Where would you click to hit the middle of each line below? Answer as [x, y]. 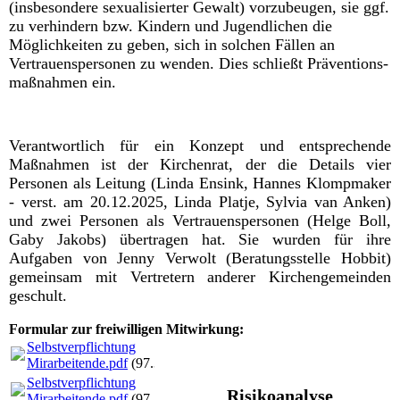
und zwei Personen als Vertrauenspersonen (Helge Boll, [200, 221]
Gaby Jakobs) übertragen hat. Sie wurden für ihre [200, 240]
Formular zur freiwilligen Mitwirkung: [126, 329]
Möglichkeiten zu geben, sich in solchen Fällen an [172, 45]
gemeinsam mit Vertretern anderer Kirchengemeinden [200, 277]
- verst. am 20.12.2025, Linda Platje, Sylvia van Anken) [200, 202]
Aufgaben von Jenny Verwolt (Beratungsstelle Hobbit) [200, 258]
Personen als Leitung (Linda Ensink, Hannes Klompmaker [200, 183]
